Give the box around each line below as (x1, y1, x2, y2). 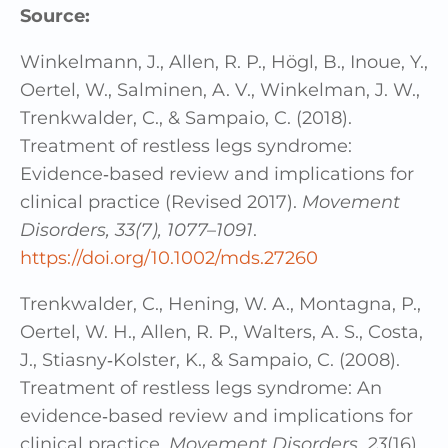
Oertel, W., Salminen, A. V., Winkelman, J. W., (20, 79, 420, 102)
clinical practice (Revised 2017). (20, 191, 302, 214)
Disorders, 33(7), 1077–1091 (20, 219, 253, 242)
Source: (20, 5, 90, 28)
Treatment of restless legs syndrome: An (20, 377, 382, 400)
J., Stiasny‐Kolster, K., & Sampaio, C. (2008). (20, 349, 400, 372)
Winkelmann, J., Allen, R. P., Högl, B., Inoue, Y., (20, 51, 428, 74)
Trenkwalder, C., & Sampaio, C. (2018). (20, 107, 352, 130)
